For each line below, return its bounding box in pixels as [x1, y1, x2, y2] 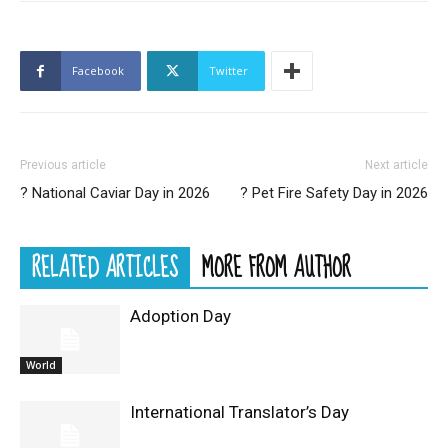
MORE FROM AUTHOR [202, 246, 351, 292]
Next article [365, 158, 428, 173]
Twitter [209, 63, 248, 79]
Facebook [72, 63, 124, 79]
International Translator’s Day [130, 402, 349, 423]
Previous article [20, 158, 106, 173]
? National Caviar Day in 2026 [20, 184, 210, 203]
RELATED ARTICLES [32, 246, 178, 292]
